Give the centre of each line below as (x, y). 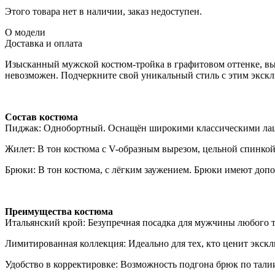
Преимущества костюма (59, 211)
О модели (25, 32)
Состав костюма (41, 117)
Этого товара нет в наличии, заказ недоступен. (103, 11)
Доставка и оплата (44, 43)
